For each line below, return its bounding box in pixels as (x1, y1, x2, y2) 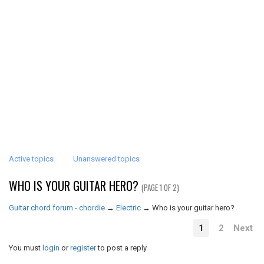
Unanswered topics (73, 154, 140, 163)
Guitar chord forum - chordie (9, 203, 105, 212)
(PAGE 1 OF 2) (141, 181, 179, 193)
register (70, 243, 96, 252)
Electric (116, 203, 141, 212)
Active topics (9, 154, 54, 163)
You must (9, 243, 42, 252)
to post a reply (96, 243, 147, 252)
